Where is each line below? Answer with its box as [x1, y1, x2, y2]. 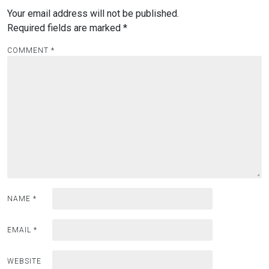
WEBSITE [7, 257, 41, 265]
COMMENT [7, 46, 51, 55]
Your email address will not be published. [7, 8, 179, 19]
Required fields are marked [7, 22, 123, 34]
